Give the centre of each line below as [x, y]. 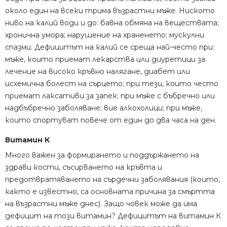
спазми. [19, 47]
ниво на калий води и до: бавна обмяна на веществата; [112, 23]
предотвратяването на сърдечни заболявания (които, [112, 180]
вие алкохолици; [134, 108]
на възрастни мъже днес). [53, 204]
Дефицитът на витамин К [169, 216]
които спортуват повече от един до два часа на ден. [111, 120]
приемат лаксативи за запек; [62, 96]
